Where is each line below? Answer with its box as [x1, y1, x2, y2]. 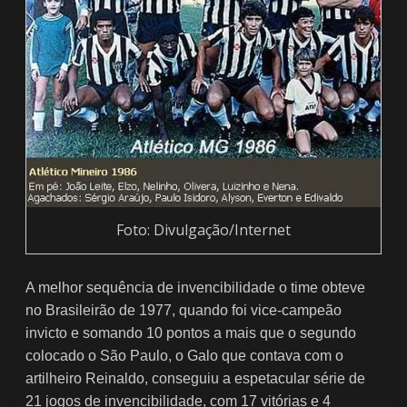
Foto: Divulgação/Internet [115, 219, 291, 240]
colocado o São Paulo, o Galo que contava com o [25, 347, 344, 363]
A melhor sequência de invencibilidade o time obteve [25, 279, 366, 295]
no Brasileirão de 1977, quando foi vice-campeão [25, 302, 342, 318]
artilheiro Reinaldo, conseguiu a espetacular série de [25, 370, 366, 386]
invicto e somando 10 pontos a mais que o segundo [25, 324, 357, 341]
